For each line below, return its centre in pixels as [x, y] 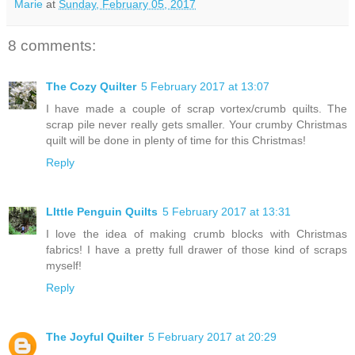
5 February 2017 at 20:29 [212, 337]
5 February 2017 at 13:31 [227, 212]
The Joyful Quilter [95, 337]
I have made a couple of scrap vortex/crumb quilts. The [197, 109]
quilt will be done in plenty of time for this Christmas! [176, 141]
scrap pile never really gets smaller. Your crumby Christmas [197, 125]
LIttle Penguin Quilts [102, 212]
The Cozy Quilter [91, 87]
